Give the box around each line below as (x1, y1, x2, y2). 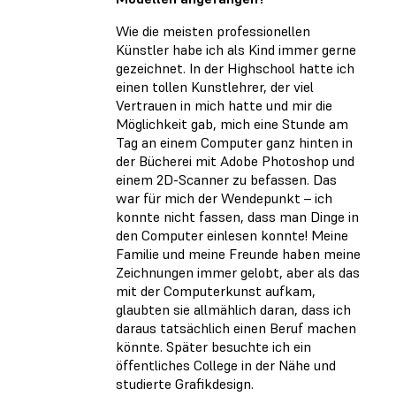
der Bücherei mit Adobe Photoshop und (116, 152, 354, 171)
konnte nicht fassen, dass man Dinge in (116, 208, 359, 226)
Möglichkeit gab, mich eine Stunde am (116, 115, 348, 133)
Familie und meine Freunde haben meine (116, 245, 361, 263)
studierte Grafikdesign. (116, 375, 254, 393)
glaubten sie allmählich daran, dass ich (116, 301, 351, 319)
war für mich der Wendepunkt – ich (116, 189, 332, 208)
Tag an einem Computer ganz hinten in (116, 133, 353, 152)
